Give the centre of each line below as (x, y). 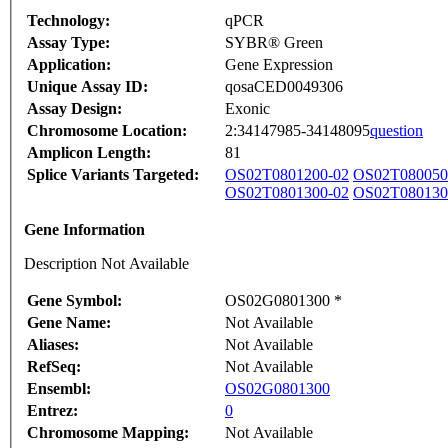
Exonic (247, 109)
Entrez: (52, 411)
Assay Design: (74, 109)
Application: (69, 65)
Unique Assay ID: (87, 87)
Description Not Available (106, 264)
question (396, 131)
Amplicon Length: (89, 153)
